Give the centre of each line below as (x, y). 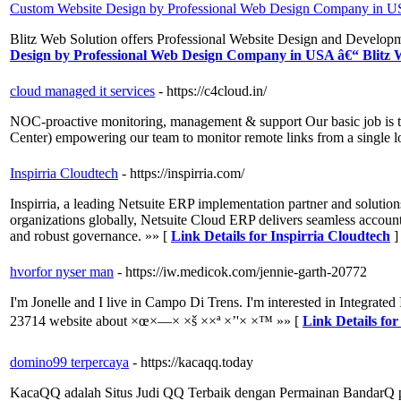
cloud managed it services (82, 91)
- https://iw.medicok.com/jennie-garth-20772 (242, 272)
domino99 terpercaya (69, 363)
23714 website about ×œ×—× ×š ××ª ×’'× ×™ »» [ (156, 321)
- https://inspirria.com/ (183, 174)
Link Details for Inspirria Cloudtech (281, 236)
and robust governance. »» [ (90, 236)
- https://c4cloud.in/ (213, 91)
